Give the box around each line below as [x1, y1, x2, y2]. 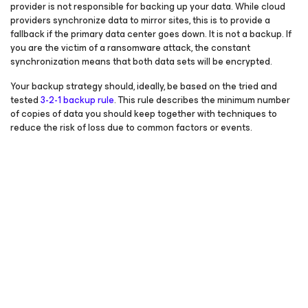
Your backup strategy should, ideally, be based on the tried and [10, 78, 277, 94]
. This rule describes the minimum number [114, 92, 290, 108]
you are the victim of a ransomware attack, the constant [10, 40, 250, 56]
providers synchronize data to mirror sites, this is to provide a [10, 12, 270, 28]
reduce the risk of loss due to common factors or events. [10, 120, 252, 135]
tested [10, 92, 41, 108]
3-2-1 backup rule [41, 92, 114, 108]
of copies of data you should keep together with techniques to [10, 106, 277, 122]
